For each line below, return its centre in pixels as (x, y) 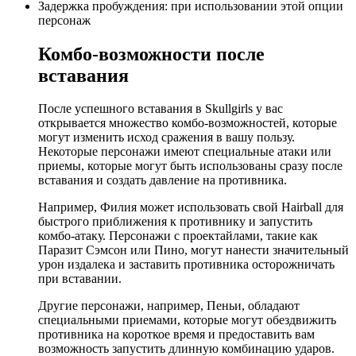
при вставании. (80, 279)
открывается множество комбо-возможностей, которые (188, 123)
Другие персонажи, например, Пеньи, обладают (169, 306)
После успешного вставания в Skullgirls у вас (161, 109)
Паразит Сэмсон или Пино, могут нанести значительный (193, 250)
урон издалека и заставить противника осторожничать (186, 265)
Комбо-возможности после (151, 54)
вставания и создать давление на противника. (163, 180)
